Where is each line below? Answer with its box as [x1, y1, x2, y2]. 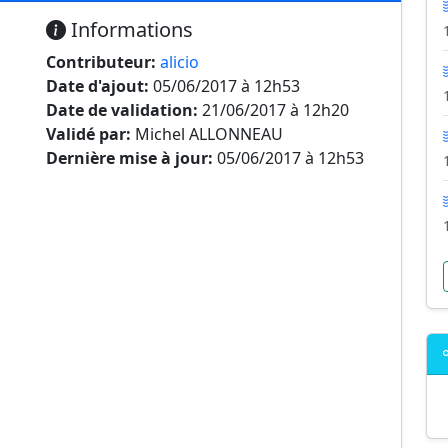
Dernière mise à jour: [46, 147, 213, 169]
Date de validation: [46, 99, 198, 121]
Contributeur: [46, 51, 156, 73]
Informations [66, 16, 193, 43]
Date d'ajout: [46, 75, 149, 97]
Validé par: [46, 123, 131, 145]
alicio [160, 51, 199, 73]
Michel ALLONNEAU [131, 123, 283, 145]
